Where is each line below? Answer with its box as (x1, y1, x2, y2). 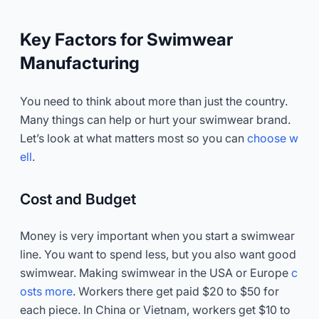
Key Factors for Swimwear (20, 28, 233, 50)
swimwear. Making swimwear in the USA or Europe (20, 265, 291, 280)
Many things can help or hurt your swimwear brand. (20, 112, 291, 127)
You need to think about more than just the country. (20, 93, 288, 108)
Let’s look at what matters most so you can (20, 130, 247, 145)
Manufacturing (20, 52, 140, 73)
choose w (247, 130, 298, 145)
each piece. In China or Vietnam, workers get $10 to (20, 302, 291, 317)
